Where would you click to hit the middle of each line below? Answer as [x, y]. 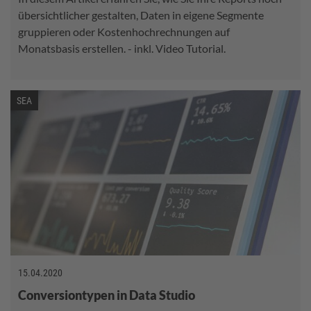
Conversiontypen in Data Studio [107, 295]
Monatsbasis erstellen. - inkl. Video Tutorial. [122, 48]
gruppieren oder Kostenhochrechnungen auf [124, 31]
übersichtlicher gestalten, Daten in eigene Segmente [141, 15]
